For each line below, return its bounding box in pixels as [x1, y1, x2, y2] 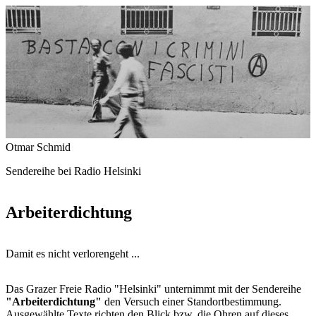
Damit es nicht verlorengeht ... [6, 247, 140, 260]
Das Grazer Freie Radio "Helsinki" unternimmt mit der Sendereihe [6, 282, 301, 295]
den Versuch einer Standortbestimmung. [102, 295, 281, 308]
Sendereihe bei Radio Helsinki [6, 165, 141, 178]
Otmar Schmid [6, 141, 71, 154]
